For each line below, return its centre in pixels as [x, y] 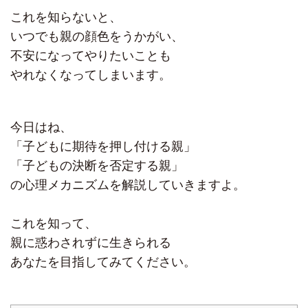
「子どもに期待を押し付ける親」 [103, 147]
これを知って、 [54, 224]
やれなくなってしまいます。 [91, 75]
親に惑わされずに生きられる [91, 243]
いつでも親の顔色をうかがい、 [97, 37]
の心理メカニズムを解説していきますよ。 [128, 185]
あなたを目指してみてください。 [103, 262]
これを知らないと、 [66, 18]
